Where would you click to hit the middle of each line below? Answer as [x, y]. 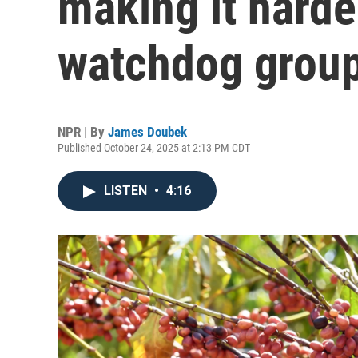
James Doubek [147, 132]
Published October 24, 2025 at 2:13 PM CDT [154, 148]
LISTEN [127, 191]
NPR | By [83, 132]
